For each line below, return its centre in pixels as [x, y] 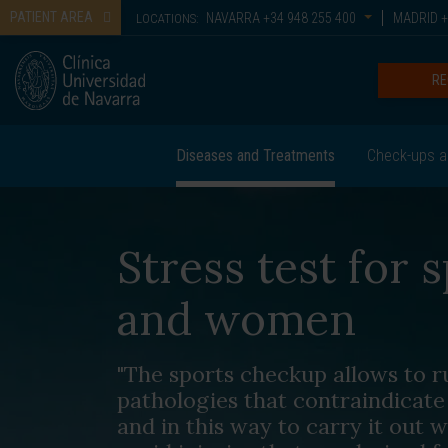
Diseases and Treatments [255, 155]
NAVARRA [233, 18]
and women [236, 319]
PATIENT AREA [51, 17]
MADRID [416, 18]
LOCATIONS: [167, 18]
